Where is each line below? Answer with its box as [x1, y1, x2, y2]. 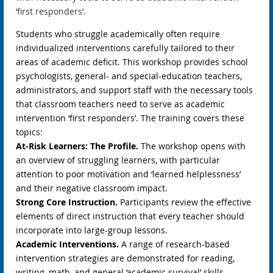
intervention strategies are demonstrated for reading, [16, 252, 235, 264]
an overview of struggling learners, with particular [16, 154, 220, 166]
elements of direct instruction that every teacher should [16, 210, 244, 222]
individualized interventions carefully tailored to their [16, 41, 235, 54]
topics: [16, 126, 43, 138]
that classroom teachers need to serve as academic [16, 97, 225, 110]
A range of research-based [121, 238, 230, 250]
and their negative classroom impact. [16, 182, 168, 194]
